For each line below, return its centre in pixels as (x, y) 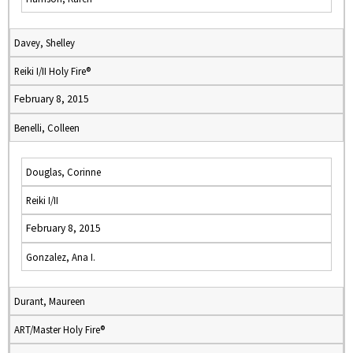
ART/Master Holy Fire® (59, 329)
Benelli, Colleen (47, 128)
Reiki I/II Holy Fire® (52, 71)
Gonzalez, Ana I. (61, 257)
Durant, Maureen (50, 301)
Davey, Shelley (45, 43)
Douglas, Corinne (63, 172)
